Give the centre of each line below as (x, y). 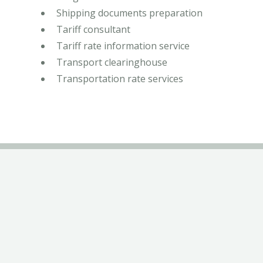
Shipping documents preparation (129, 13)
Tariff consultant (93, 30)
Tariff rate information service (123, 46)
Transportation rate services (120, 79)
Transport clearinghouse (112, 63)
